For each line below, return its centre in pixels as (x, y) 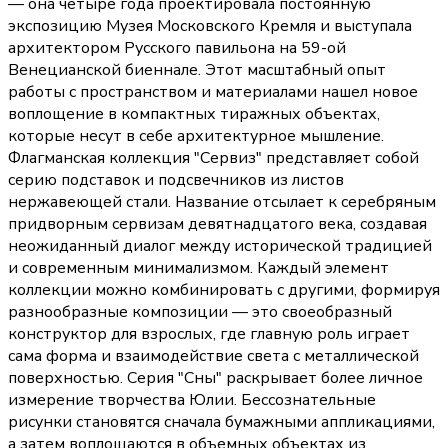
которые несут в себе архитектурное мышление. (196, 136)
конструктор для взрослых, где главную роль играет (209, 334)
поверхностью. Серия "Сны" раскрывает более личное (215, 378)
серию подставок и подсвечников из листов (176, 180)
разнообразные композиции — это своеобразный (200, 312)
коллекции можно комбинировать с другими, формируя (224, 290)
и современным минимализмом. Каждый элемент (198, 268)
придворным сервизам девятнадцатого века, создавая (217, 224)
